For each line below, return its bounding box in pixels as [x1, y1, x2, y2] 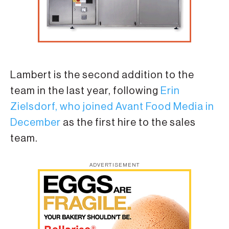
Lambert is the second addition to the [10, 70, 194, 81]
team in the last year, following [10, 86, 161, 97]
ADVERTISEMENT [89, 162, 140, 168]
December [10, 118, 61, 128]
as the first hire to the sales [61, 118, 196, 128]
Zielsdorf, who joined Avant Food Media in [10, 102, 214, 112]
